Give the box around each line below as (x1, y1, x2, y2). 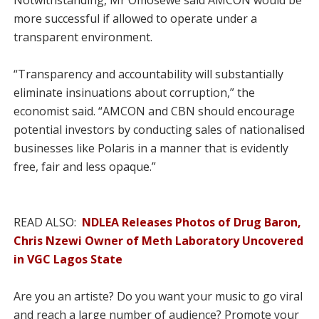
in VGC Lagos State (13, 251, 122, 267)
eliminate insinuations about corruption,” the (13, 85, 255, 100)
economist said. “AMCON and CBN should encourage (13, 103, 295, 119)
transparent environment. (13, 29, 152, 45)
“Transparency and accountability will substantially (13, 66, 283, 82)
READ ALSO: (13, 214, 82, 230)
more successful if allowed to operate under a (13, 11, 257, 26)
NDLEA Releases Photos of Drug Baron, (81, 214, 301, 230)
